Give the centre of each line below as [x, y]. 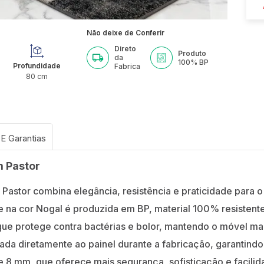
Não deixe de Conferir [126, 33]
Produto [192, 53]
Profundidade [37, 66]
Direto [126, 49]
